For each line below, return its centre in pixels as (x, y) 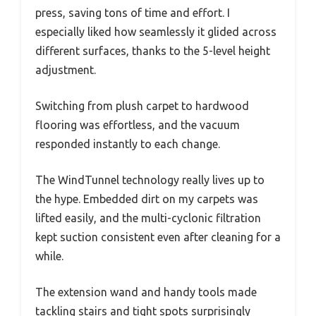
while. (49, 256)
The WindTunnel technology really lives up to (150, 180)
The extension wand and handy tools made (146, 292)
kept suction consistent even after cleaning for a (158, 237)
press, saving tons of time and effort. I (133, 13)
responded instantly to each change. (128, 144)
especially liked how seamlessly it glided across (156, 32)
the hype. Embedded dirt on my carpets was (147, 199)
